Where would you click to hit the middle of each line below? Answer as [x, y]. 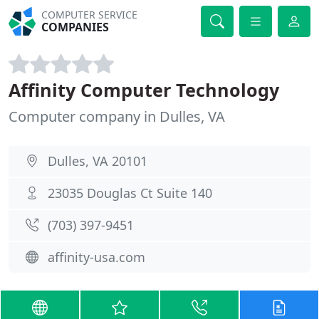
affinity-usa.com [96, 257]
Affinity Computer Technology [144, 90]
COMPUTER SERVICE [90, 15]
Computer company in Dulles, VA [117, 116]
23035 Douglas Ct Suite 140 [130, 193]
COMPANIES [75, 27]
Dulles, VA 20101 [98, 161]
